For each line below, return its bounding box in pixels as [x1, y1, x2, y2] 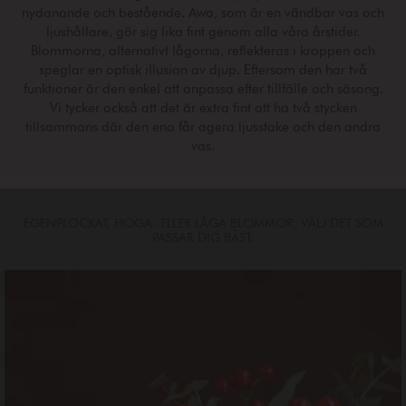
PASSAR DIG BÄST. [152, 229, 254, 245]
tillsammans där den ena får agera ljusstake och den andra [25, 118, 381, 135]
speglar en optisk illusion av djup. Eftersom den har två [39, 61, 367, 78]
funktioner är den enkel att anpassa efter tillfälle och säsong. [23, 80, 383, 97]
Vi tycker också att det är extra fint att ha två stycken [49, 99, 357, 116]
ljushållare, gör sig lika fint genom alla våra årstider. [46, 23, 360, 40]
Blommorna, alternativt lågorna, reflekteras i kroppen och [31, 42, 375, 59]
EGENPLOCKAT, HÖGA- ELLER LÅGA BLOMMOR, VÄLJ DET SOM [23, 215, 383, 230]
